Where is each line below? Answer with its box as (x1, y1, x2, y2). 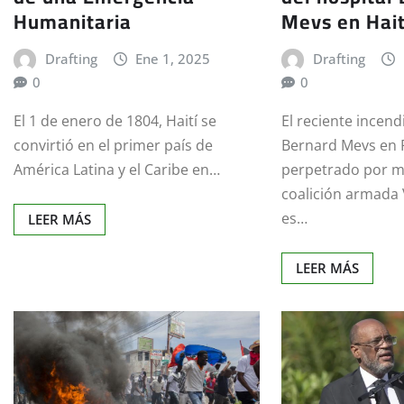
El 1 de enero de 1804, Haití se (14, 110, 216, 131)
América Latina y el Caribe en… (14, 159, 220, 179)
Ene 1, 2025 (135, 50, 211, 69)
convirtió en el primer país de (14, 134, 213, 155)
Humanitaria (14, 3, 132, 41)
